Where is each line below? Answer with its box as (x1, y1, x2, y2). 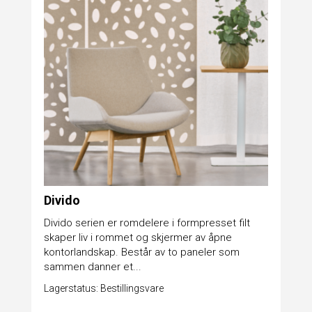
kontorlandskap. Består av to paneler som (43, 245, 240, 258)
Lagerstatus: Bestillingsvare (43, 282, 164, 294)
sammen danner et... (43, 260, 141, 273)
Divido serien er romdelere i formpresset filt (43, 216, 250, 229)
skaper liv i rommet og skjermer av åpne (43, 231, 232, 244)
